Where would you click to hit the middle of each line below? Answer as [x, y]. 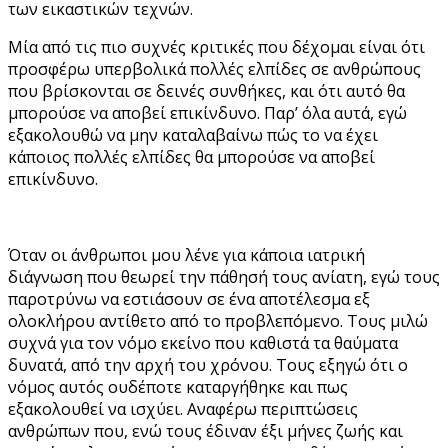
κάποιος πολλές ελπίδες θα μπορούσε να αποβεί [191, 156]
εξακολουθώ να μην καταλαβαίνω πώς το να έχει [193, 134]
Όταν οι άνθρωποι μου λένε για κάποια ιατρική [186, 254]
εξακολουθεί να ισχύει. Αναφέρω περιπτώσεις [183, 408]
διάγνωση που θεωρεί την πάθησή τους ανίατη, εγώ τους [224, 276]
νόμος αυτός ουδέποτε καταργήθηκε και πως [178, 386]
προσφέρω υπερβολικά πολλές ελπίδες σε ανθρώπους [214, 68]
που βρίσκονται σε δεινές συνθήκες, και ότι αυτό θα [206, 90]
